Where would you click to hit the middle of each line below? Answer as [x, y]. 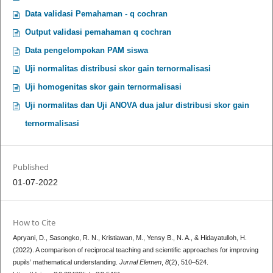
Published [30, 167]
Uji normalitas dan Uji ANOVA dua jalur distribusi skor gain [137, 105]
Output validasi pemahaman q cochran [98, 32]
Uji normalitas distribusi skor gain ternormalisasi [118, 68]
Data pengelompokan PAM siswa [86, 50]
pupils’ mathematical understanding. [66, 262]
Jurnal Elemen [140, 262]
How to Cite [34, 223]
